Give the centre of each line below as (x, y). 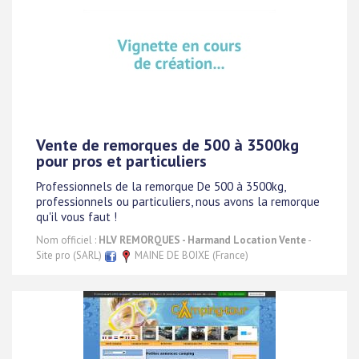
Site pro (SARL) (70, 255)
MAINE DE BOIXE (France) (190, 255)
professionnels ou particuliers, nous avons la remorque (178, 202)
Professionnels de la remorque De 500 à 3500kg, (161, 187)
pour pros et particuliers (121, 161)
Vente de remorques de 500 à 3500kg (167, 145)
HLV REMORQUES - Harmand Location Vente (202, 240)
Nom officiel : (67, 240)
